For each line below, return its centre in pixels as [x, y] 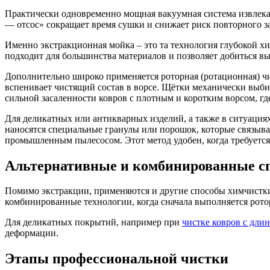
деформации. [32, 233]
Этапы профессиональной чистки [117, 259]
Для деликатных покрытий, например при [93, 222]
